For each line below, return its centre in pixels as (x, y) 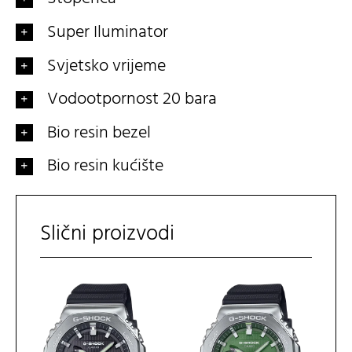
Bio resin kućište (105, 167)
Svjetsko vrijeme (106, 66)
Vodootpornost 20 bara (132, 100)
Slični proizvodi (107, 235)
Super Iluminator (107, 33)
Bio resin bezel (99, 133)
